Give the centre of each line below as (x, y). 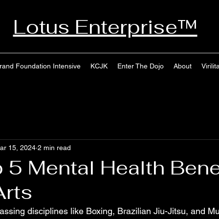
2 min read (54, 147)
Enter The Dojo (140, 66)
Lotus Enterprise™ (105, 27)
